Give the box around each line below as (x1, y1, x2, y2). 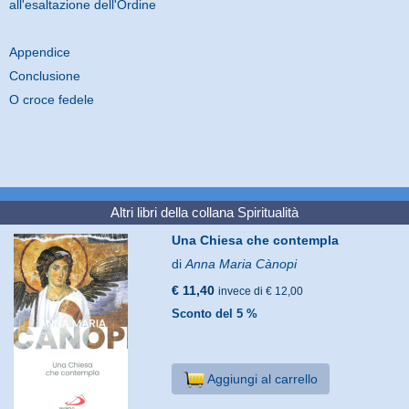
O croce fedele (9, 91, 94, 107)
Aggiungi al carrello (204, 371, 318, 386)
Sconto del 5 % (172, 306, 258, 320)
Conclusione (9, 68, 80, 83)
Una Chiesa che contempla (172, 232, 340, 247)
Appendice (9, 44, 70, 59)
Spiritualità (237, 204, 299, 220)
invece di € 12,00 (218, 284, 304, 298)
